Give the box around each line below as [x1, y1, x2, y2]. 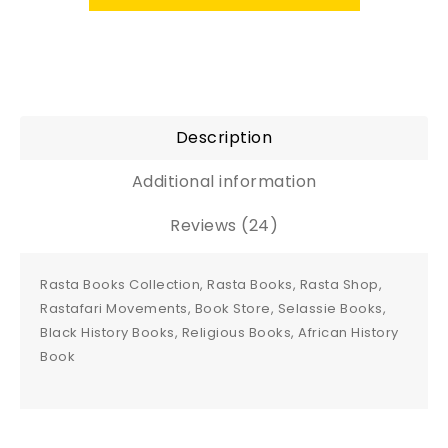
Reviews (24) [170, 213, 278, 237]
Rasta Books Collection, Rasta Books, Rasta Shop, [40, 275, 383, 294]
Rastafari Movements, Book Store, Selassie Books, [40, 299, 387, 318]
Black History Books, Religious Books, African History [40, 323, 399, 342]
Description [175, 125, 273, 149]
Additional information [131, 169, 317, 193]
